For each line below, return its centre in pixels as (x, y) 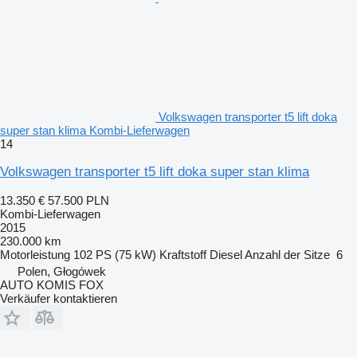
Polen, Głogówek (62, 271)
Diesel (226, 255)
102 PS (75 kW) (115, 255)
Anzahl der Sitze (287, 255)
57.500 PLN (78, 200)
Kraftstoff (183, 255)
